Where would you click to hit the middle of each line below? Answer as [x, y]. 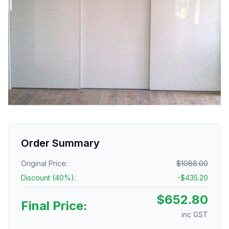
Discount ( [38, 178]
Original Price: [44, 163]
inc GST [195, 214]
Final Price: [54, 206]
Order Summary [60, 143]
